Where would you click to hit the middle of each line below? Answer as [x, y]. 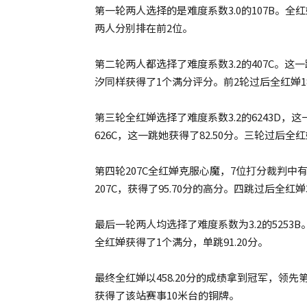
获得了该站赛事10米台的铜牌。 [167, 295]
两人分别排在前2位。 [144, 28]
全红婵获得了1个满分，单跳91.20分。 [181, 242]
